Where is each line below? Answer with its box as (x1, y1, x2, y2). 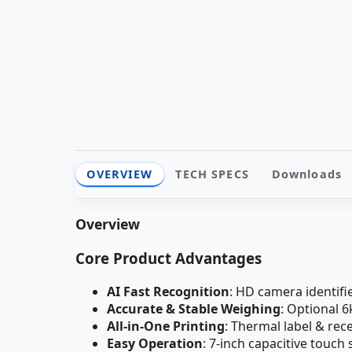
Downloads (271, 167, 343, 182)
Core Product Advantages (75, 248, 262, 269)
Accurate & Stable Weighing (107, 299, 280, 317)
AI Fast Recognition (107, 282, 229, 300)
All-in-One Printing (107, 317, 225, 335)
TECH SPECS (175, 167, 249, 182)
